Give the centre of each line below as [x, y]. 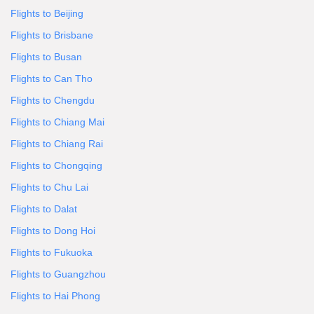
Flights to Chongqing [56, 165]
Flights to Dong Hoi [53, 231]
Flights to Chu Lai [49, 187]
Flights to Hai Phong [55, 296]
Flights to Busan [46, 57]
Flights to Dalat [44, 209]
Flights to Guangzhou [58, 274]
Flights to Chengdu [53, 100]
